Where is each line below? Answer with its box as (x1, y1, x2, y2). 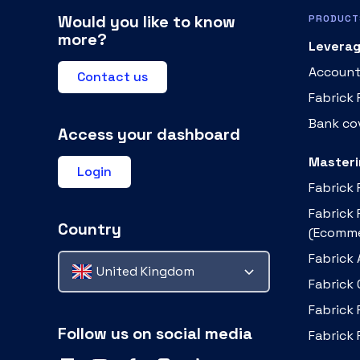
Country (58, 219, 121, 239)
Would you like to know (58, 11, 235, 32)
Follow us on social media (58, 323, 252, 344)
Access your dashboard (58, 124, 240, 145)
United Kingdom (96, 263, 194, 280)
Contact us (77, 68, 148, 85)
